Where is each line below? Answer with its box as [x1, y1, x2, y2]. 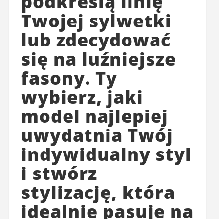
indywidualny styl [21, 142, 192, 167]
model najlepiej [21, 104, 168, 129]
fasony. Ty [21, 66, 117, 90]
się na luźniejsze [21, 47, 176, 71]
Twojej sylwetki [21, 9, 172, 33]
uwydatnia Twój [21, 123, 173, 148]
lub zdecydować [21, 28, 171, 52]
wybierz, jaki [21, 85, 143, 109]
